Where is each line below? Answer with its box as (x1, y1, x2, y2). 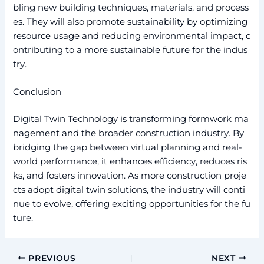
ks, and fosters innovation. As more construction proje (13, 170, 247, 181)
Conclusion (13, 86, 62, 97)
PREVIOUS (25, 253, 76, 263)
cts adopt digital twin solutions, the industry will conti (13, 184, 246, 195)
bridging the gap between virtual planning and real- (13, 141, 243, 153)
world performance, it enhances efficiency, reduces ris (13, 156, 247, 167)
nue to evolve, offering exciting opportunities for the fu (13, 198, 251, 209)
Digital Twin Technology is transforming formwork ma (13, 113, 249, 124)
